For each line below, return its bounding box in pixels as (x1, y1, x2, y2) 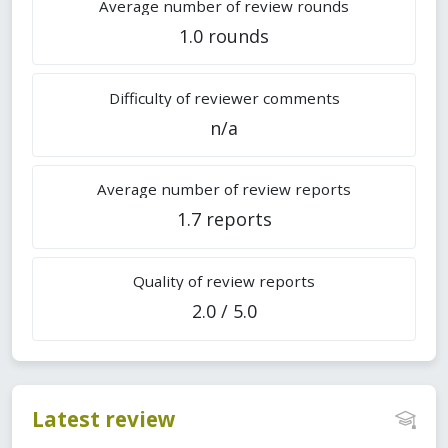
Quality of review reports (133, 271, 315, 292)
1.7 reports (176, 207, 272, 232)
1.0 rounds (179, 23, 269, 48)
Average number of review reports (97, 179, 351, 200)
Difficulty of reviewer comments (108, 87, 340, 108)
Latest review (32, 404, 176, 433)
